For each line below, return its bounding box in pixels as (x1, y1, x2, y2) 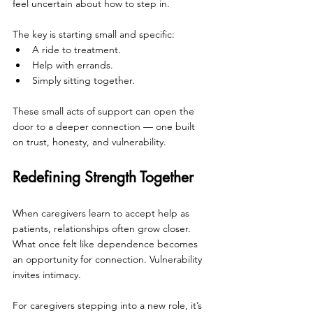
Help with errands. (32, 58, 113, 71)
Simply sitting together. (32, 73, 135, 87)
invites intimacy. (13, 268, 81, 281)
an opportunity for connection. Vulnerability (13, 252, 205, 265)
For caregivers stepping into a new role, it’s (13, 298, 205, 312)
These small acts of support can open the (13, 104, 197, 117)
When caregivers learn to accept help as (13, 206, 192, 219)
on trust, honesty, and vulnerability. (13, 135, 166, 148)
